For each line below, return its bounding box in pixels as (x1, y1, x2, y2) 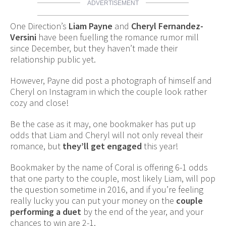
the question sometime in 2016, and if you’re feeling (10, 184, 203, 196)
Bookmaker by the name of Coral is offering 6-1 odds (10, 161, 208, 174)
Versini (10, 31, 36, 43)
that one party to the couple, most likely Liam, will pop (10, 173, 215, 185)
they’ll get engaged (63, 140, 142, 152)
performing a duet (10, 206, 81, 218)
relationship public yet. (10, 53, 96, 66)
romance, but (10, 140, 63, 152)
